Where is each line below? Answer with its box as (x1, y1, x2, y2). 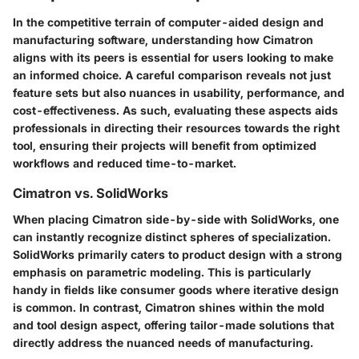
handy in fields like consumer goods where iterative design (13, 282, 339, 296)
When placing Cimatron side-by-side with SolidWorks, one (13, 212, 339, 226)
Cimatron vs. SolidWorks (13, 185, 168, 202)
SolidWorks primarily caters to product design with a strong (13, 247, 342, 261)
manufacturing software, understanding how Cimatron (13, 33, 313, 47)
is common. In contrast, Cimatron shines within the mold (13, 300, 325, 314)
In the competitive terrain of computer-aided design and (13, 15, 324, 30)
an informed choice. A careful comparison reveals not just (13, 68, 331, 83)
